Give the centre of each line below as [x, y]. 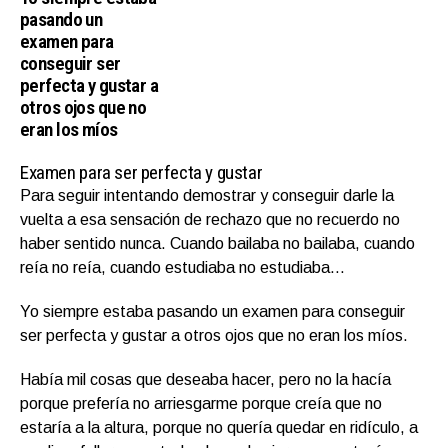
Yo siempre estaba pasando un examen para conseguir [212, 311]
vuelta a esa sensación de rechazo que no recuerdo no [210, 219]
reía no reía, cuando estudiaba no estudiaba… [182, 267]
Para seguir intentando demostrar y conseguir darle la [207, 195]
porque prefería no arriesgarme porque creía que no [201, 403]
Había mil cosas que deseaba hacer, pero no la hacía [205, 379]
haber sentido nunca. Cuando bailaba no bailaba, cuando [217, 243]
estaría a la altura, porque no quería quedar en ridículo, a [219, 427]
